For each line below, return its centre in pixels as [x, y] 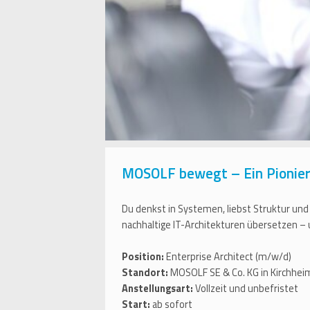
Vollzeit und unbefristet [250, 289]
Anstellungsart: [158, 289]
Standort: [145, 273]
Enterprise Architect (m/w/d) [229, 257]
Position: [143, 257]
